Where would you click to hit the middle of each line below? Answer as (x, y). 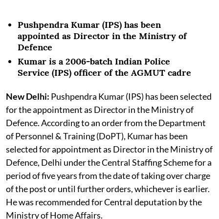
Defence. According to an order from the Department (106, 122)
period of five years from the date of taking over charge (108, 175)
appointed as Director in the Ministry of (102, 36)
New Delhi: (28, 96)
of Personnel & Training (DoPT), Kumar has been (97, 136)
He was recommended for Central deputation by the (104, 202)
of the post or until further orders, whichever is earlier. (108, 188)
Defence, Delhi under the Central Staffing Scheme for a (109, 162)
